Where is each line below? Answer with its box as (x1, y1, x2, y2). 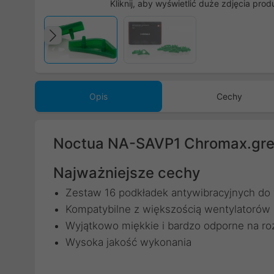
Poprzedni (56, 37, 143, 59)
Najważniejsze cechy (53, 164, 200, 182)
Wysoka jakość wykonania (65, 236, 191, 248)
